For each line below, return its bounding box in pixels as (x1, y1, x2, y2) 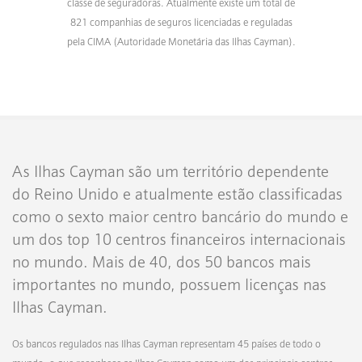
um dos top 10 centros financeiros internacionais (12, 228, 346, 250)
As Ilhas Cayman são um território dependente (12, 160, 329, 182)
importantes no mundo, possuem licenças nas (12, 273, 326, 295)
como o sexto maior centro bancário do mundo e (12, 205, 348, 227)
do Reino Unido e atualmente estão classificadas (12, 183, 343, 204)
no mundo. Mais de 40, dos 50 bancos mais (12, 250, 311, 272)
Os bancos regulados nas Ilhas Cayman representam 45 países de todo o (12, 336, 321, 351)
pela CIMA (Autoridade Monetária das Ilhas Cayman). (66, 34, 296, 48)
